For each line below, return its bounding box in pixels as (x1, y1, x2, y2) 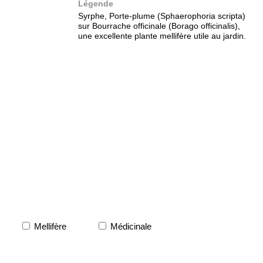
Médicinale (108, 221, 151, 232)
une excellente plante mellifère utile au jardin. (78, 31, 246, 41)
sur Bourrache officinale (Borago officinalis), (78, 21, 240, 31)
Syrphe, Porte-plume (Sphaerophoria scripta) (78, 11, 245, 21)
